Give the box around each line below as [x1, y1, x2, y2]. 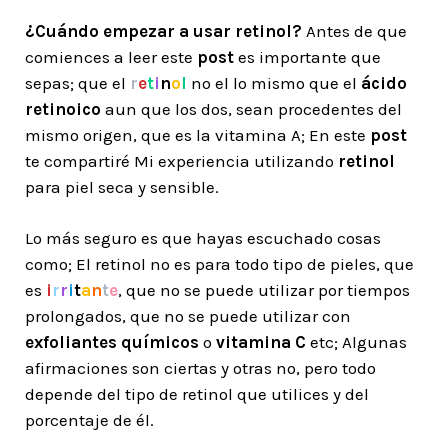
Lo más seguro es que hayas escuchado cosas [25, 228, 381, 248]
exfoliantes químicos [25, 332, 203, 352]
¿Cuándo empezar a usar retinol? [25, 21, 306, 41]
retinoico [25, 99, 105, 119]
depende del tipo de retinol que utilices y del [25, 384, 369, 404]
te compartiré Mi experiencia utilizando [25, 151, 338, 171]
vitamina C [216, 332, 306, 352]
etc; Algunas [306, 332, 407, 352]
